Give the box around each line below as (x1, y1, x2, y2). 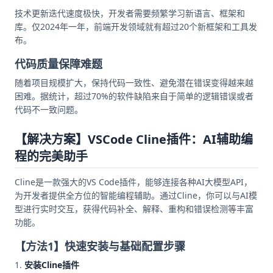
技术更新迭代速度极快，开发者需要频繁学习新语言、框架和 (15, 7, 245, 19)
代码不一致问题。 (15, 104, 83, 116)
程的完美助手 (15, 148, 88, 165)
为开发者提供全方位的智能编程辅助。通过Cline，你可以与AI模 (15, 190, 257, 202)
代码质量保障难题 (15, 57, 102, 72)
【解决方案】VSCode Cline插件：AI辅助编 (15, 131, 253, 148)
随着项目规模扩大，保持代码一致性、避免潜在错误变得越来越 (15, 77, 253, 89)
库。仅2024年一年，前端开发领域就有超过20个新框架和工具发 (15, 21, 257, 33)
